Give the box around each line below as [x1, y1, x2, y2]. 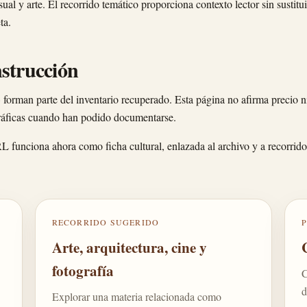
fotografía [51, 260, 114, 281]
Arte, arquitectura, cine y [51, 237, 207, 258]
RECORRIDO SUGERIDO [51, 217, 160, 228]
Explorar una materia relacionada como [51, 289, 221, 304]
